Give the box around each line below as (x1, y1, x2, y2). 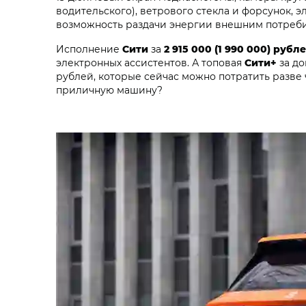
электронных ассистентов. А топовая (56, 56, 245, 69)
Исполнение (56, 42, 122, 55)
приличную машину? (56, 83, 163, 96)
